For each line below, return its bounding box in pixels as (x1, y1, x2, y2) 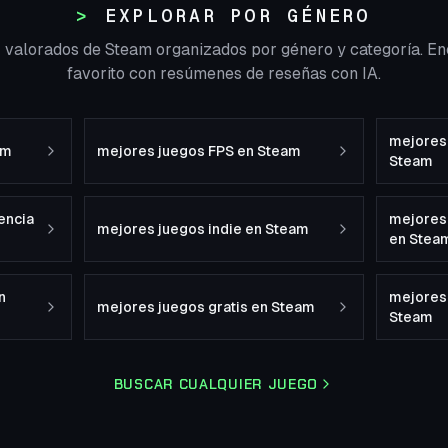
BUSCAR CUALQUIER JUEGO (113, 375, 319, 393)
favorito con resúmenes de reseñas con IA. (67, 64, 381, 83)
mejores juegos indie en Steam (97, 221, 309, 237)
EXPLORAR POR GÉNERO (104, 5, 372, 26)
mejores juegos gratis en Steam (97, 299, 315, 315)
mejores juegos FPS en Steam (97, 143, 301, 159)
